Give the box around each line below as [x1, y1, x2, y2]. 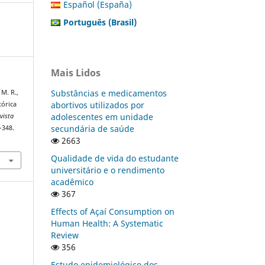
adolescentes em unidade [51, 111, 153, 122]
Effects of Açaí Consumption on [51, 205, 174, 217]
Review [51, 229, 79, 241]
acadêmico [51, 176, 93, 188]
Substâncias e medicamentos [51, 87, 167, 99]
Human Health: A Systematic [51, 217, 163, 229]
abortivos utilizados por [51, 99, 144, 111]
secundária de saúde [51, 122, 134, 134]
